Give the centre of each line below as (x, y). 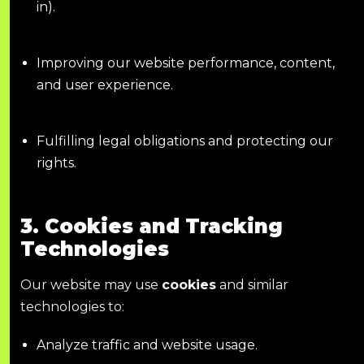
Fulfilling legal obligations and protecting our (185, 141)
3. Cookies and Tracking (152, 226)
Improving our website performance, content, (186, 63)
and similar (252, 285)
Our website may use (91, 285)
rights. (56, 162)
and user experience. (105, 84)
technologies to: (72, 307)
